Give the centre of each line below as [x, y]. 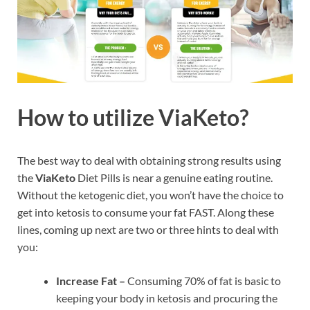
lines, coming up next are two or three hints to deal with [148, 229]
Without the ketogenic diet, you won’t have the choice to [151, 194]
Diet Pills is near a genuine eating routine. [174, 177]
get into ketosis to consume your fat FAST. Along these [146, 212]
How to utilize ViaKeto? [133, 117]
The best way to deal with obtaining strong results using [149, 160]
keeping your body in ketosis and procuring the [167, 298]
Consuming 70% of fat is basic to [203, 280]
